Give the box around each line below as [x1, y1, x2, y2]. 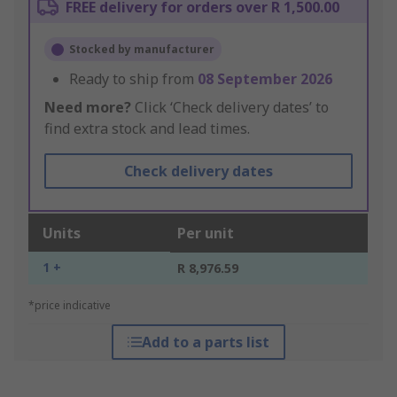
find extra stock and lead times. [44, 119, 250, 139]
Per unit [177, 223, 234, 244]
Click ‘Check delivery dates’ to [131, 97, 329, 118]
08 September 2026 [198, 69, 332, 90]
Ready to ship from [69, 69, 198, 90]
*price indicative [28, 298, 111, 314]
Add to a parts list [141, 332, 269, 353]
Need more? [44, 97, 131, 118]
